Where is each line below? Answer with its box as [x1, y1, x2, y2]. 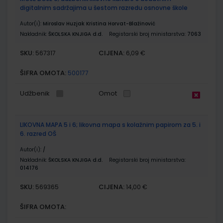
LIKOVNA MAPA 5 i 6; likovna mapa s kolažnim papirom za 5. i [20, 120, 201, 129]
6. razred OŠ [20, 129, 56, 138]
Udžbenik [20, 88, 50, 98]
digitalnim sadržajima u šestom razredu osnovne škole [20, 3, 188, 12]
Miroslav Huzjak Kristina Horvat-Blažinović [43, 19, 155, 27]
